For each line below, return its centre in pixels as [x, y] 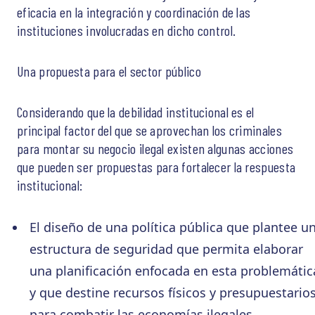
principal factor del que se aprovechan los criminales [149, 130]
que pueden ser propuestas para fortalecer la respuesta [156, 167]
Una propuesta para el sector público [109, 71]
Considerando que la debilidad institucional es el [136, 112]
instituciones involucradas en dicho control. [127, 31]
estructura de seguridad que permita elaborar [166, 249]
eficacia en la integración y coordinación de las [134, 12]
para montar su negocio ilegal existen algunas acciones [155, 149]
